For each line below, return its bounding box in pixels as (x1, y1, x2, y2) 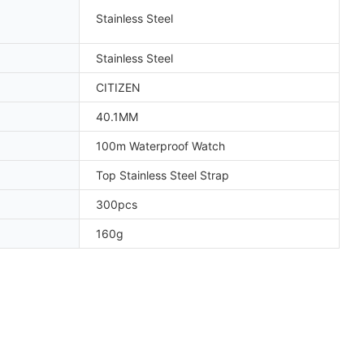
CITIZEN (96, 80, 141, 94)
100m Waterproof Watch (96, 138, 225, 153)
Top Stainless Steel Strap (96, 167, 229, 182)
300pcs (96, 197, 137, 211)
